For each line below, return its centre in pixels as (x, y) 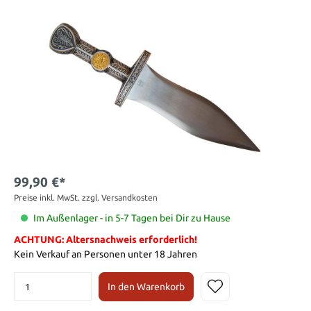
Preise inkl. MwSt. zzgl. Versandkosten (86, 197)
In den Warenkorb (146, 286)
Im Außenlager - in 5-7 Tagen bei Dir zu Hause (132, 218)
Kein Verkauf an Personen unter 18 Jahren (106, 254)
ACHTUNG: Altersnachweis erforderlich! (106, 239)
